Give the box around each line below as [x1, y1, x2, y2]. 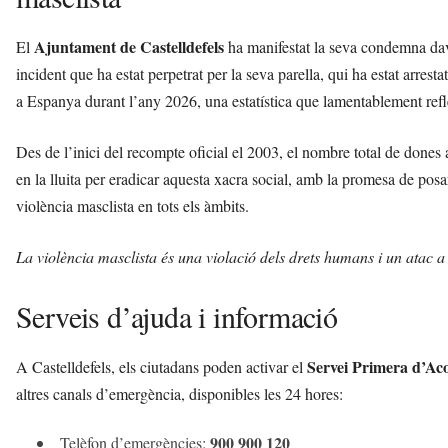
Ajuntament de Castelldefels [34, 35, 224, 59]
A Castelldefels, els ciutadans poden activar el [16, 356, 307, 378]
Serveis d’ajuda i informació [16, 296, 338, 337]
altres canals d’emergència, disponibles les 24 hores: [16, 383, 343, 405]
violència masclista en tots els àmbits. [16, 195, 249, 217]
